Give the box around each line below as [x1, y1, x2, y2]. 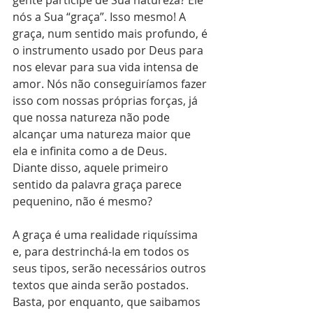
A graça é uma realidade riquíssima [13, 226, 201, 242]
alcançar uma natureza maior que [13, 126, 194, 142]
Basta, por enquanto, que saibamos [13, 293, 203, 310]
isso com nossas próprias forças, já [13, 92, 201, 108]
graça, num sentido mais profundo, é [13, 25, 210, 41]
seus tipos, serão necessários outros [13, 260, 209, 276]
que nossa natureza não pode [13, 109, 173, 125]
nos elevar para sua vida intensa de [13, 59, 201, 75]
